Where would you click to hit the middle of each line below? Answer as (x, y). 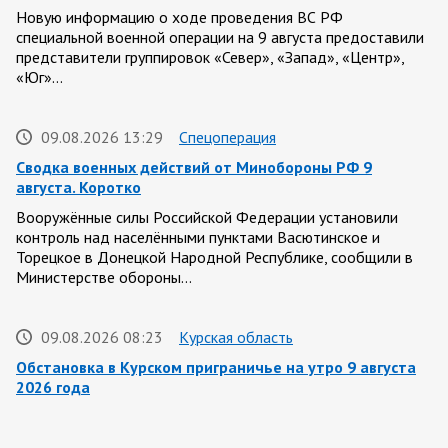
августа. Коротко (78, 187)
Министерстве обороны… (104, 277)
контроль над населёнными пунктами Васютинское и (198, 237)
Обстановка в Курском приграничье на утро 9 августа (216, 367)
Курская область (236, 337)
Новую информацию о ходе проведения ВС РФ (179, 17)
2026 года (53, 387)
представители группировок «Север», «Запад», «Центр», (210, 57)
